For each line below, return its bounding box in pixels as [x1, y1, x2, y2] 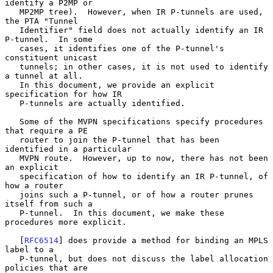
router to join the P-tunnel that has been [5, 135, 19, 144]
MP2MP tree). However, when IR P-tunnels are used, [5, 7, 19, 16]
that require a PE [5, 126, 88, 135]
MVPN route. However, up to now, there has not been [5, 153, 19, 163]
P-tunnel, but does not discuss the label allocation [5, 253, 19, 263]
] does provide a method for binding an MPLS [58, 235, 268, 245]
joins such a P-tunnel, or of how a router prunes [5, 190, 19, 199]
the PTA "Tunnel [5, 16, 78, 26]
